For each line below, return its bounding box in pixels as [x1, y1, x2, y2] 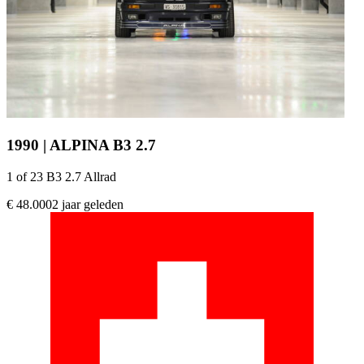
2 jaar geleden [52, 197, 123, 211]
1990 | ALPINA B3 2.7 [6, 136, 156, 154]
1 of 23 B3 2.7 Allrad [6, 169, 116, 184]
